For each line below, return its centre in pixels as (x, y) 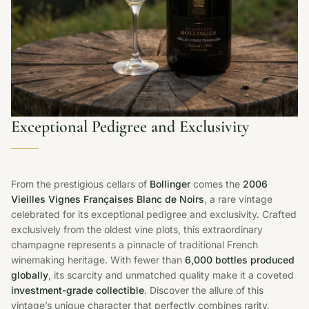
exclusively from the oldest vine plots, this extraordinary (137, 229)
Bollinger (170, 183)
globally (30, 275)
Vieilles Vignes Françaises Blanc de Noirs (108, 199)
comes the (217, 183)
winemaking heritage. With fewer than (98, 259)
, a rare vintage (238, 199)
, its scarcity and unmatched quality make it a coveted (171, 275)
